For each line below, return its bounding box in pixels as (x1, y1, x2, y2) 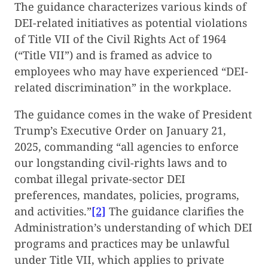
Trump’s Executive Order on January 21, (14, 123, 226, 138)
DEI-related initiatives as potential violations (14, 15, 247, 30)
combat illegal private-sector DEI (14, 171, 185, 186)
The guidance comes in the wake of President (14, 106, 252, 121)
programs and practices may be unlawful (14, 236, 230, 251)
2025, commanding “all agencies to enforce (14, 139, 239, 154)
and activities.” (14, 203, 92, 218)
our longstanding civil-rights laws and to (14, 155, 227, 170)
